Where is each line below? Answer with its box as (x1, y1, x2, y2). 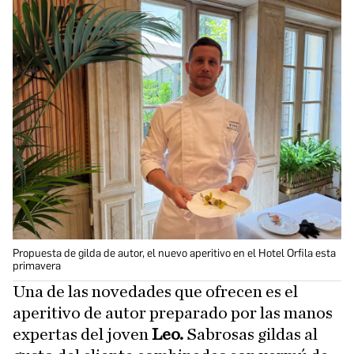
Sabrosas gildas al (186, 325, 318, 343)
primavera (13, 258, 61, 273)
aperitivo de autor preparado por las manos (13, 303, 333, 322)
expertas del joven (13, 325, 149, 343)
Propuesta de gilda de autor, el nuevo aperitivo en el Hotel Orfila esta (13, 246, 336, 260)
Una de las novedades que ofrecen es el (13, 282, 298, 300)
